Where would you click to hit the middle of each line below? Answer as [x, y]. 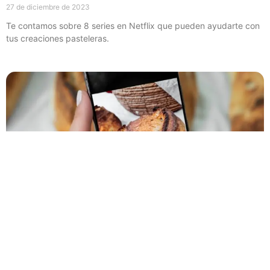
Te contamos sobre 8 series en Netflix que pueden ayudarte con [133, 25]
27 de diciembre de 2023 [48, 7]
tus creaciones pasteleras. [58, 38]
